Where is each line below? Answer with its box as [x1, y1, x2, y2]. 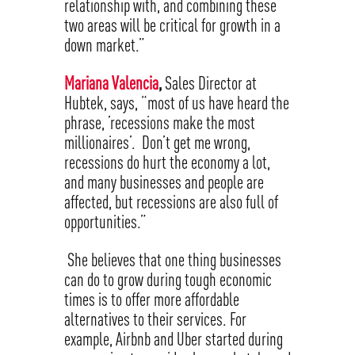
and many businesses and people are [63, 172, 264, 193]
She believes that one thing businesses [63, 250, 281, 270]
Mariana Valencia [63, 73, 158, 94]
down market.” [63, 35, 148, 55]
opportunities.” [63, 212, 150, 232]
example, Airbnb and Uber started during [63, 329, 283, 349]
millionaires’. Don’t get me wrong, [63, 132, 250, 153]
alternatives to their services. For [63, 309, 246, 330]
